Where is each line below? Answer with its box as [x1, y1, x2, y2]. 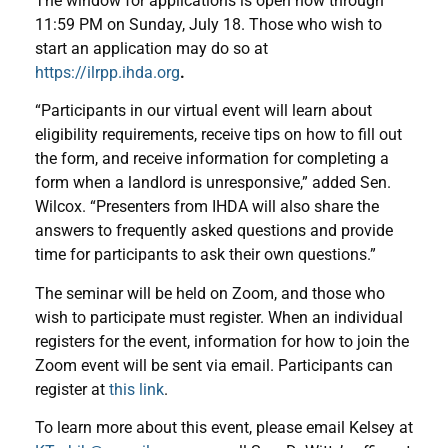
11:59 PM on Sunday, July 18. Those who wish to [35, 15, 382, 35]
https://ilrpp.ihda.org [35, 63, 180, 83]
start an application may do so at [35, 39, 268, 59]
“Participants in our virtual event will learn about [35, 101, 372, 121]
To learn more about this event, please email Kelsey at [35, 418, 413, 438]
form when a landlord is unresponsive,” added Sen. [35, 173, 391, 193]
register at [35, 379, 109, 399]
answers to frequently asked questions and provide [35, 221, 393, 241]
